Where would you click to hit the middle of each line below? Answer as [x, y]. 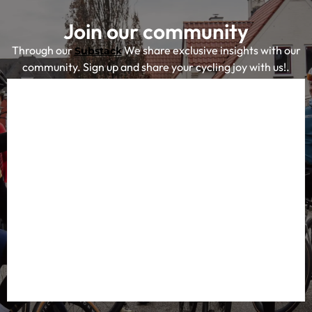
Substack [98, 51]
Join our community [156, 32]
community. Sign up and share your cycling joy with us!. [156, 67]
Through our [43, 50]
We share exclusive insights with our [211, 50]
